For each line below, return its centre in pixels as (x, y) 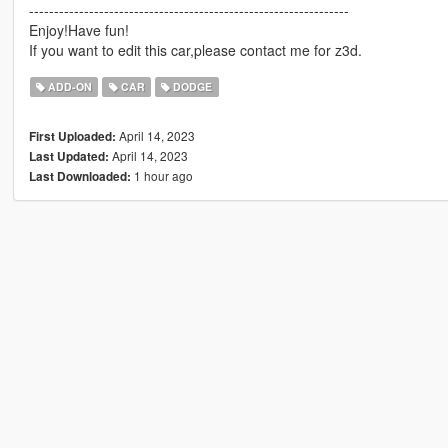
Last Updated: (68, 157)
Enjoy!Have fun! (78, 30)
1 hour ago (161, 176)
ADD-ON (69, 87)
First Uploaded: (72, 137)
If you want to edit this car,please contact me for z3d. (195, 50)
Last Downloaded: (79, 177)
